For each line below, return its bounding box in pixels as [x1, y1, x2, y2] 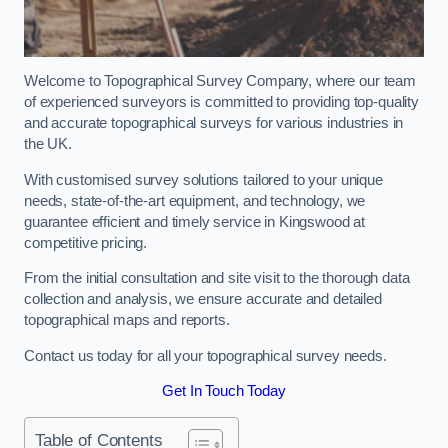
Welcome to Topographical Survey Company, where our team [24, 73, 417, 90]
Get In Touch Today [162, 383, 286, 400]
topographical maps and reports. [24, 312, 230, 329]
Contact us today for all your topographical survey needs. [24, 347, 387, 364]
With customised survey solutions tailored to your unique [24, 171, 383, 188]
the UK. [24, 136, 72, 153]
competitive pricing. [24, 234, 148, 251]
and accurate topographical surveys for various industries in [24, 115, 404, 132]
